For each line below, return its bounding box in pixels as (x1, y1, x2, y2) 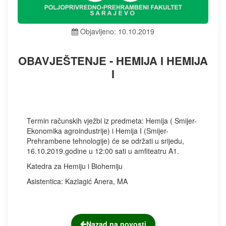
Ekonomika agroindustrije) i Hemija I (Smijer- (27, 125, 168, 136)
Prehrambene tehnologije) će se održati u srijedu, (27, 135, 184, 146)
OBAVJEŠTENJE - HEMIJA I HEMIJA (18, 52, 208, 69)
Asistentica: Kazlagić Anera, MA (27, 176, 128, 186)
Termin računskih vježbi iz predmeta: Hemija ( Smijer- (27, 115, 197, 126)
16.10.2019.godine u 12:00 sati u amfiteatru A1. (27, 145, 179, 156)
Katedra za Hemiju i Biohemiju (27, 160, 123, 171)
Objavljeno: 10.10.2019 (78, 26, 154, 36)
